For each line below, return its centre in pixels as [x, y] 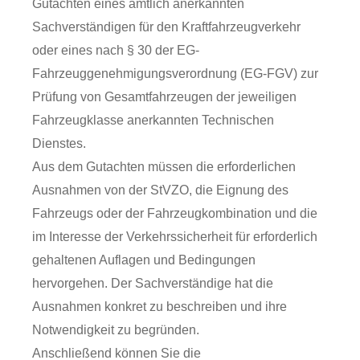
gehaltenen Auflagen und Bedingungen [144, 260]
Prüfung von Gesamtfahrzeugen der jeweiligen [164, 97]
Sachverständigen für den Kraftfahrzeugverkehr [166, 27]
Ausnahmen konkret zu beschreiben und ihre [160, 307]
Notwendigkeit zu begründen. [116, 330]
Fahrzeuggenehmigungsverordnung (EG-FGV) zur [175, 74]
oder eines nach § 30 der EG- [116, 50]
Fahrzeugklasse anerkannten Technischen [153, 120]
